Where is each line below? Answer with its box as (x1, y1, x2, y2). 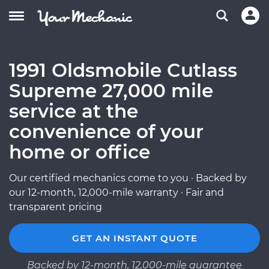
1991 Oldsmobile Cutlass (9, 59, 237, 82)
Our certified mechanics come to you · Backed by (9, 172, 247, 184)
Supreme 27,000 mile (9, 79, 213, 102)
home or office (9, 141, 150, 163)
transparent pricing (9, 201, 102, 213)
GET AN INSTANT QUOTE (71, 232, 198, 244)
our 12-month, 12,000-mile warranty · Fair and (9, 187, 224, 198)
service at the (9, 100, 138, 122)
